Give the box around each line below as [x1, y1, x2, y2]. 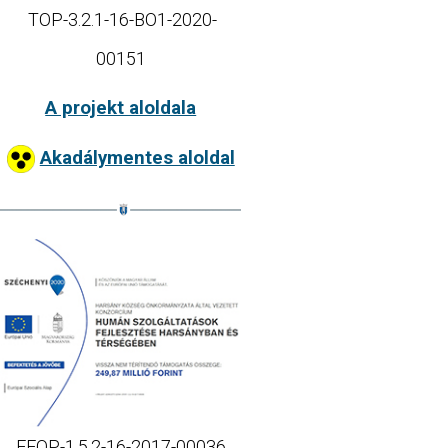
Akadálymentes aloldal [39, 147, 235, 170]
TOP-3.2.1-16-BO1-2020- [24, 9, 218, 31]
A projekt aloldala [45, 97, 197, 120]
